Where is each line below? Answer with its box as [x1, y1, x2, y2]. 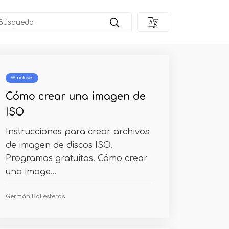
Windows [11, 75, 33, 80]
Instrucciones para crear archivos [6, 127, 149, 136]
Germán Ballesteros [6, 193, 65, 200]
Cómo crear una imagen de [6, 91, 146, 102]
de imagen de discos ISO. [6, 141, 112, 150]
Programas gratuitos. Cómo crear [6, 154, 148, 163]
